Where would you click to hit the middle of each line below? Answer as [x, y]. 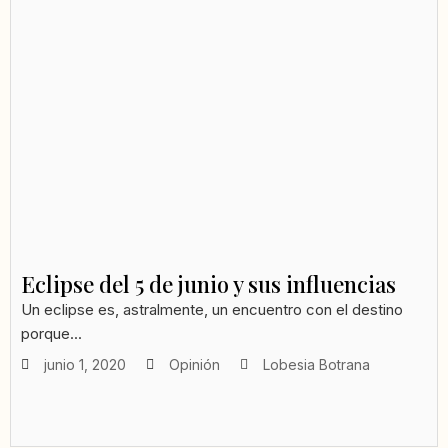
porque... [51, 334]
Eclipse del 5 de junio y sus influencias [208, 284]
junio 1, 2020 [85, 365]
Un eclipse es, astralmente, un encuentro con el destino [212, 310]
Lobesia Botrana [316, 365]
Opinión [194, 365]
